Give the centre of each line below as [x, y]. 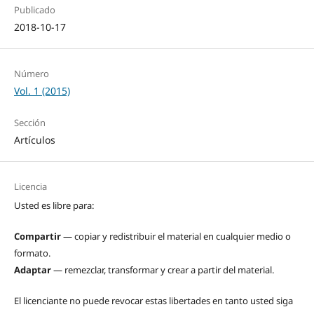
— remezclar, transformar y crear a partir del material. [162, 270]
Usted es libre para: [54, 206]
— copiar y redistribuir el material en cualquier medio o [176, 237]
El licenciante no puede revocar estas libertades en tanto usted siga [153, 301]
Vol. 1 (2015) [42, 91]
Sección [29, 123]
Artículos [34, 140]
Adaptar [32, 270]
